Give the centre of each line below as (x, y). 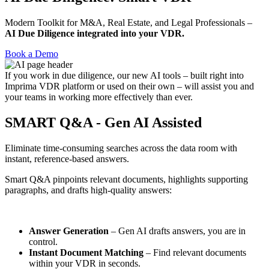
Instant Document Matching (86, 252)
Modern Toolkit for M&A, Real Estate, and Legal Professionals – (128, 22)
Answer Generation (70, 231)
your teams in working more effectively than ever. (99, 97)
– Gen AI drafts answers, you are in (178, 231)
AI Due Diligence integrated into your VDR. (95, 33)
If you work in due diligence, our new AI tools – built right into (124, 75)
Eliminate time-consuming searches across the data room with (121, 148)
